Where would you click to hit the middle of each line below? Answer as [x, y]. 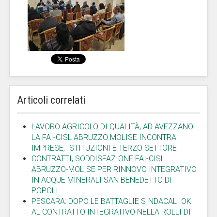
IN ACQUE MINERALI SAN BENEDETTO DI [102, 180]
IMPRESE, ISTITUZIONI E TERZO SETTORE [104, 148]
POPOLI [45, 191]
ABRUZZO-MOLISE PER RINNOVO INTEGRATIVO [114, 169]
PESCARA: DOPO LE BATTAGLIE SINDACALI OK [111, 201]
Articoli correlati [51, 100]
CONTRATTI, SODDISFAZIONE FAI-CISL [98, 159]
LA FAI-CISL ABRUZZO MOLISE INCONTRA [104, 137]
